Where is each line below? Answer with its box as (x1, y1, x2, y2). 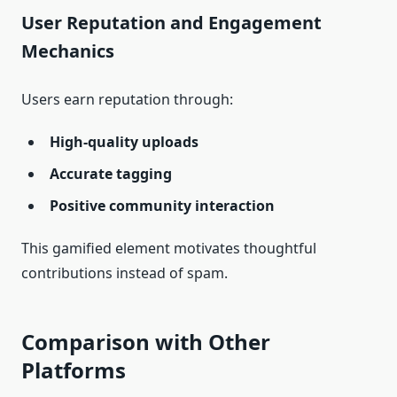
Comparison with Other (21, 327, 270, 357)
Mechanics (21, 39, 114, 64)
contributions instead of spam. (21, 263, 228, 284)
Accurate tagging (50, 164, 172, 184)
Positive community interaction (50, 196, 275, 216)
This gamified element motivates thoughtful (21, 238, 316, 259)
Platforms (21, 355, 126, 385)
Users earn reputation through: (21, 90, 233, 110)
